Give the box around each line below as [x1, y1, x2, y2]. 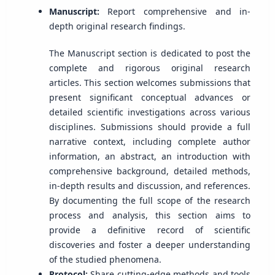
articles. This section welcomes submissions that [48, 77, 251, 89]
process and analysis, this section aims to [48, 209, 251, 222]
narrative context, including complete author [48, 136, 251, 148]
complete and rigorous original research [48, 62, 251, 74]
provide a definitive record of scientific [48, 224, 251, 236]
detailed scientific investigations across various [48, 106, 251, 118]
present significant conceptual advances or [48, 91, 251, 104]
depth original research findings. [48, 20, 185, 32]
